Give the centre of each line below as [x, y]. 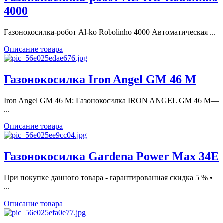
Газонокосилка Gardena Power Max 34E [111, 156]
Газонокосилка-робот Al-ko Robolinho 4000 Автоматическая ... [110, 32]
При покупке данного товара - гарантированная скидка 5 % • [108, 177]
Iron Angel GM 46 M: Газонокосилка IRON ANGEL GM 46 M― [111, 100]
